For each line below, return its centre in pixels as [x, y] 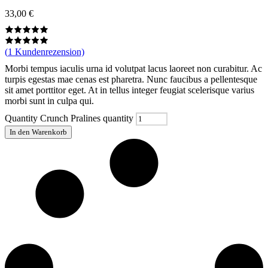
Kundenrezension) [48, 52]
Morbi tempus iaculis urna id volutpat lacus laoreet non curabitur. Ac [133, 68]
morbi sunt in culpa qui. [49, 101]
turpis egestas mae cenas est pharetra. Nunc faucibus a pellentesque [131, 79]
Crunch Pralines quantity [87, 118]
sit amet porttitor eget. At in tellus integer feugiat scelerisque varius [130, 90]
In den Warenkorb [38, 132]
